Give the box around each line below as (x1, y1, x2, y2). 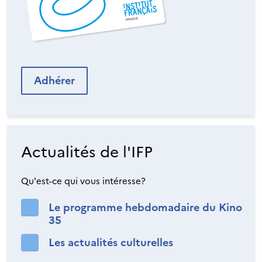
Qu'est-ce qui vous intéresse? (21, 174, 146, 188)
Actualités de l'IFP (21, 140, 153, 164)
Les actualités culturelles (49, 235, 173, 251)
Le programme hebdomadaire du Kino (49, 199, 242, 216)
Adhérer (42, 73, 75, 89)
